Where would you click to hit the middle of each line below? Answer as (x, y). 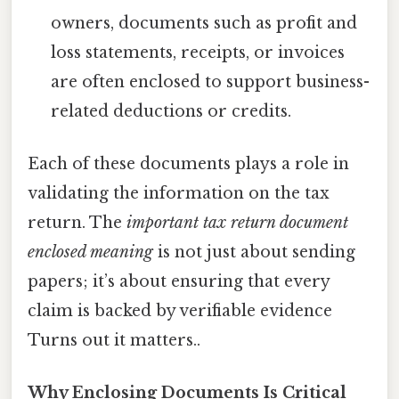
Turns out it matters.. (114, 341)
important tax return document (237, 223)
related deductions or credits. (171, 111)
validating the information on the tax (179, 194)
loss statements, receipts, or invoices (198, 52)
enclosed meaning (90, 252)
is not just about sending (254, 252)
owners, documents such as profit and (204, 23)
